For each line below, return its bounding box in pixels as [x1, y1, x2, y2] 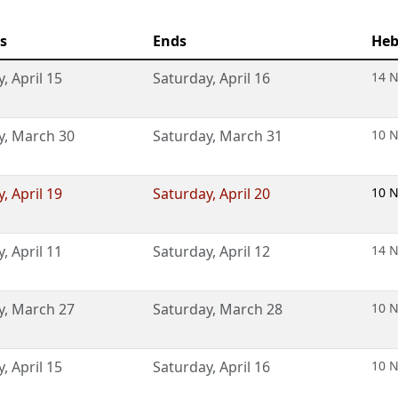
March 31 [219, 126, 283, 146]
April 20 [219, 184, 270, 203]
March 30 [12, 126, 75, 146]
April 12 [219, 242, 270, 261]
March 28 [219, 299, 283, 319]
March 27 [12, 299, 75, 319]
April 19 [12, 184, 62, 203]
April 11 [12, 242, 62, 261]
